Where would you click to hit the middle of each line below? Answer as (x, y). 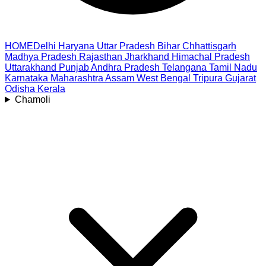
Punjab (74, 67)
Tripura (208, 78)
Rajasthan (101, 57)
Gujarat (240, 78)
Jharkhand (147, 57)
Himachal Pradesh (211, 57)
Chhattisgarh (209, 46)
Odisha (20, 89)
